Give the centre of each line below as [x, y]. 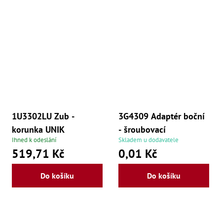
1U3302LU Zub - [43, 116]
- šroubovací [142, 129]
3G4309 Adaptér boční [162, 116]
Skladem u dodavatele [148, 140]
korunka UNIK [38, 129]
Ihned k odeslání [34, 140]
